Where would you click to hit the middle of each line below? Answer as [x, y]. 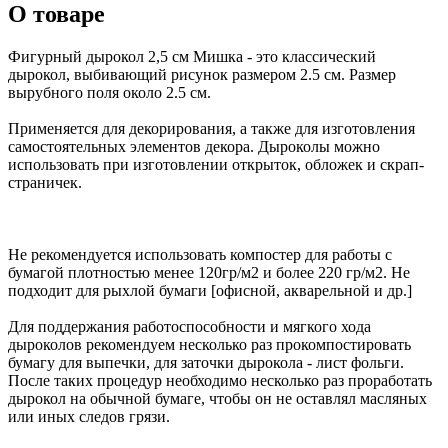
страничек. [45, 183]
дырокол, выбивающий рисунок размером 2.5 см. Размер [202, 75]
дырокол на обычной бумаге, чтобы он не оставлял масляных [217, 399]
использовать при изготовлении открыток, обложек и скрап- [216, 165]
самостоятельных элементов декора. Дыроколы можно [194, 147]
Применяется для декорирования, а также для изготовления [211, 129]
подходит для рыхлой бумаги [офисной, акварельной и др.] [210, 291]
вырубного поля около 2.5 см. [109, 93]
